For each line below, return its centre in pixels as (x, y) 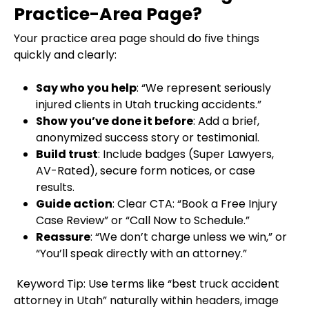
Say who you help (86, 88)
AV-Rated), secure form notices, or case (146, 171)
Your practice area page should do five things (137, 39)
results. (55, 188)
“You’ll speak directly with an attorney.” (141, 254)
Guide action (74, 204)
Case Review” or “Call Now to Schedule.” (143, 221)
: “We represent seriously (204, 88)
